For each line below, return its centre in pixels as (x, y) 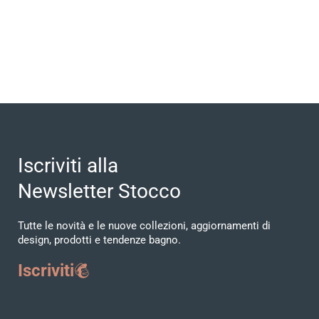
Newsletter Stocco (99, 191)
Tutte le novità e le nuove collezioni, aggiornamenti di (144, 225)
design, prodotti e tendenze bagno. (99, 240)
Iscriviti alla (68, 165)
